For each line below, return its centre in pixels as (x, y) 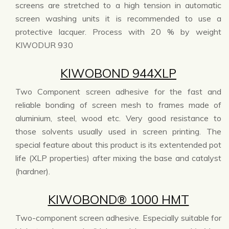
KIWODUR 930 (44, 45)
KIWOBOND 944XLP (118, 73)
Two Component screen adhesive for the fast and (118, 92)
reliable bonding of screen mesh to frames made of (118, 105)
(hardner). (33, 171)
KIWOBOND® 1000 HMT (118, 200)
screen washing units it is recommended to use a (118, 19)
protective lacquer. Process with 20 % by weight (118, 32)
